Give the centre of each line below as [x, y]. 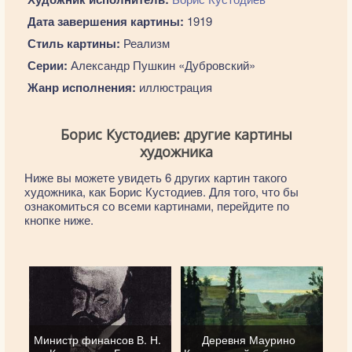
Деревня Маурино [249, 340]
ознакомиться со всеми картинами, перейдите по [157, 205]
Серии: [47, 65]
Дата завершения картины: [105, 21]
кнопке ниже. [59, 220]
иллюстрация [174, 87]
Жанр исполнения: [81, 87]
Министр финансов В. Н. [97, 340]
